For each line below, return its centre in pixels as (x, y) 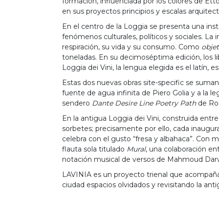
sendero (77, 103)
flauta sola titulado (94, 149)
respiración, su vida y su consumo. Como (132, 47)
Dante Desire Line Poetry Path (144, 103)
